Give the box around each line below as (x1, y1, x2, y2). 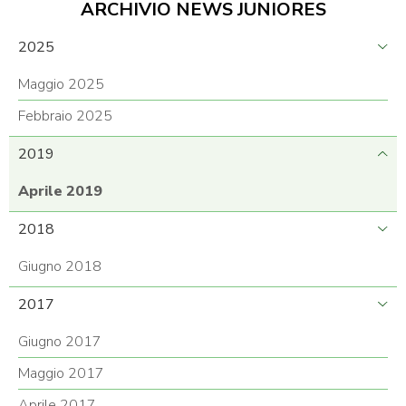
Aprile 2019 (18, 181, 102, 201)
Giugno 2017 (18, 332, 101, 352)
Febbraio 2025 (18, 106, 112, 126)
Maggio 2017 (18, 363, 104, 383)
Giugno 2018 (18, 256, 101, 276)
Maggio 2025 (18, 74, 104, 94)
